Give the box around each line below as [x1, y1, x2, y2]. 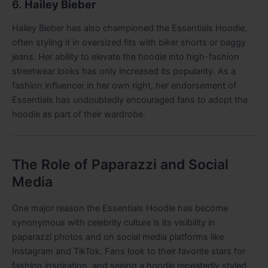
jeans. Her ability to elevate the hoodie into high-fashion [12, 51, 239, 62]
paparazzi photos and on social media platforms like [12, 232, 224, 243]
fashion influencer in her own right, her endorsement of [12, 80, 236, 91]
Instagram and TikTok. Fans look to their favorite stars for [12, 246, 245, 257]
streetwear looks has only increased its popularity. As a [12, 65, 236, 77]
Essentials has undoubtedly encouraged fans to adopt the [12, 94, 248, 105]
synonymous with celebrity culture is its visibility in [12, 217, 215, 229]
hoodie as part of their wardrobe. [12, 108, 145, 120]
